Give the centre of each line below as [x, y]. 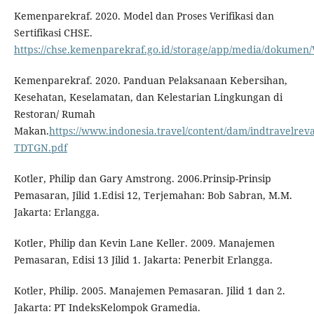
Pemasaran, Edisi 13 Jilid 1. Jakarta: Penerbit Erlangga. [143, 260]
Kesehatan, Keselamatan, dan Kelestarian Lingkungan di [148, 97]
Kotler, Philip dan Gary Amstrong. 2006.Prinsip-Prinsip [142, 179]
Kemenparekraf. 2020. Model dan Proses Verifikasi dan [144, 16]
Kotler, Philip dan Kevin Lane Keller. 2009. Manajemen [144, 243]
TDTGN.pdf [40, 148]
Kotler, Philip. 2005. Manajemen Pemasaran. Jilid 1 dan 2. [149, 291]
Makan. [31, 131]
